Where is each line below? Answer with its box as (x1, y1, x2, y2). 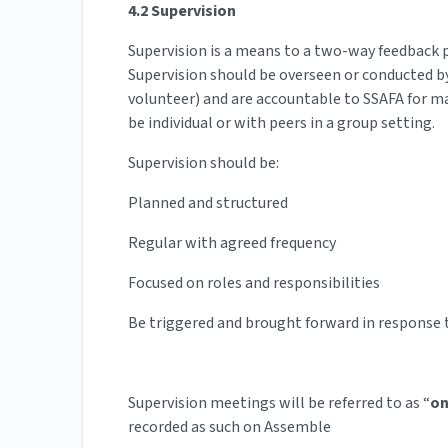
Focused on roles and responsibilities (128, 272, 380, 295)
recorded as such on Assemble (128, 416, 331, 439)
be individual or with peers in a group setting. (128, 112, 435, 135)
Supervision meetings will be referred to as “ (128, 392, 430, 415)
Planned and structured (128, 192, 288, 215)
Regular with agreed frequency (128, 232, 336, 255)
